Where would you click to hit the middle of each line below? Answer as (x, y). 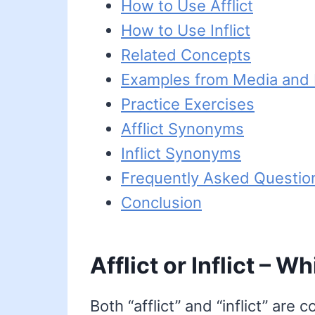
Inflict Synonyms (181, 154)
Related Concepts (186, 55)
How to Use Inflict (186, 31)
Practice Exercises (188, 104)
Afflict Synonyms (182, 129)
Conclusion (161, 203)
